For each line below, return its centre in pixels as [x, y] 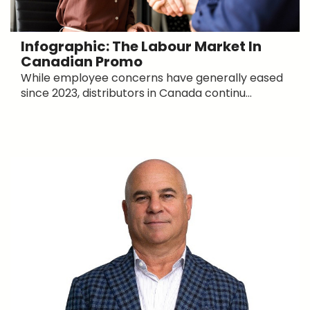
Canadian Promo [82, 62]
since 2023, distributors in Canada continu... [136, 93]
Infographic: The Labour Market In [141, 47]
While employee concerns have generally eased [152, 78]
